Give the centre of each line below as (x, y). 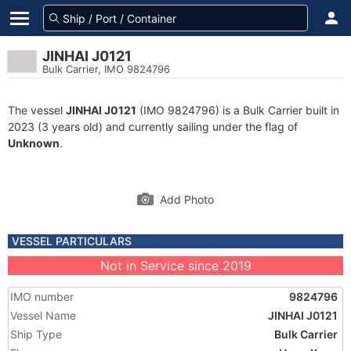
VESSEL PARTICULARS (72, 241)
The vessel (37, 110)
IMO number (42, 297)
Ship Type (36, 334)
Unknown (34, 143)
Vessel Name (43, 315)
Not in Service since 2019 (175, 266)
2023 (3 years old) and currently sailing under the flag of (153, 127)
